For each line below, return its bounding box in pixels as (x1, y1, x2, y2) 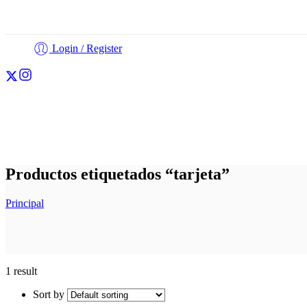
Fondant (86, 129, 125, 140)
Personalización (153, 129, 225, 140)
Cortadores (5, 129, 58, 140)
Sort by (33, 288, 67, 300)
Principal (5, 197, 44, 209)
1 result (5, 265, 37, 277)
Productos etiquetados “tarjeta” (5, 164, 230, 183)
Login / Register (52, 42, 122, 54)
